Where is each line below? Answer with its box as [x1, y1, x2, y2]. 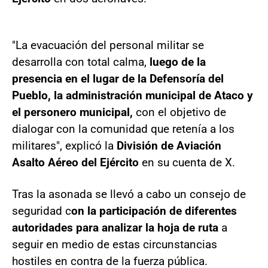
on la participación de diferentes [71, 203, 237, 218]
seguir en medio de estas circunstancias [12, 237, 217, 251]
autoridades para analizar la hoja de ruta [12, 220, 218, 234]
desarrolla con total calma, [12, 54, 147, 69]
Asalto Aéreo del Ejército [12, 155, 142, 169]
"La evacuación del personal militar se [12, 38, 204, 52]
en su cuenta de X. [142, 155, 235, 169]
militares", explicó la [12, 138, 117, 153]
